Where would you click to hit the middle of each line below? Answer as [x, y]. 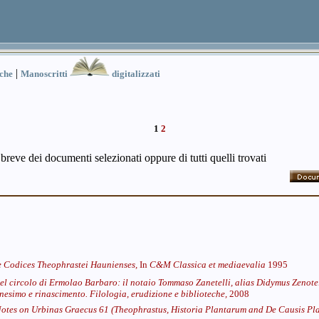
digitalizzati [135, 74]
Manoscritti [45, 74]
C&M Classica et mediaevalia [208, 265]
